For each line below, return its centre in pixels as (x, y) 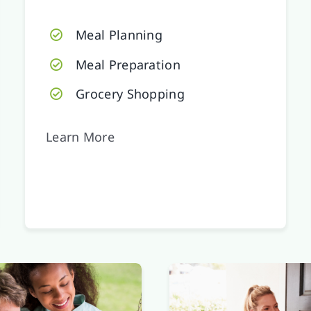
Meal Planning (119, 34)
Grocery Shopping (130, 94)
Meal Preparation (128, 64)
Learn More (80, 137)
